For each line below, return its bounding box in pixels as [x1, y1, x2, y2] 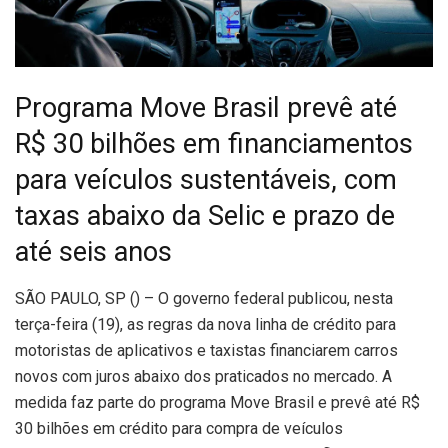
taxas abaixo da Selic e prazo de [15, 199, 395, 232]
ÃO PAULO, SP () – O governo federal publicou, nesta [25, 288, 393, 308]
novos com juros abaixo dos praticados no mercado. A [15, 366, 392, 386]
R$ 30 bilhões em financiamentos [15, 127, 413, 160]
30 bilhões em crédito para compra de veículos [15, 418, 343, 438]
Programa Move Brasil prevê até [15, 91, 397, 124]
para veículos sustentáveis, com [15, 163, 397, 196]
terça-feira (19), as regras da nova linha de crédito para [15, 314, 396, 334]
